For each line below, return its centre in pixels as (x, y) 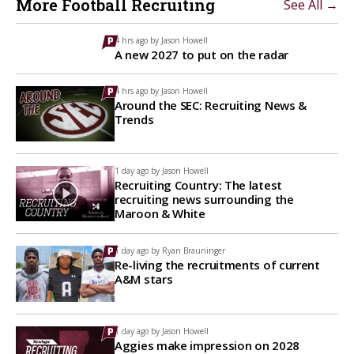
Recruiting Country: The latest (198, 185)
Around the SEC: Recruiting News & (211, 105)
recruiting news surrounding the (204, 200)
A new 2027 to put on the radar (201, 54)
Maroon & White (160, 214)
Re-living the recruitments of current (217, 265)
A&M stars (144, 279)
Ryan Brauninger (194, 251)
